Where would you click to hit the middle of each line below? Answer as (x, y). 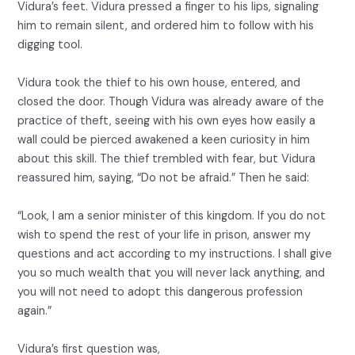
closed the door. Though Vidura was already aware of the (171, 102)
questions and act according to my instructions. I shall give (175, 254)
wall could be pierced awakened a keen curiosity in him (164, 140)
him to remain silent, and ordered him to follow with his (166, 26)
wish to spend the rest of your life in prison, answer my (164, 235)
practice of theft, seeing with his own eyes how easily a (167, 121)
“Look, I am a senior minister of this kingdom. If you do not (172, 216)
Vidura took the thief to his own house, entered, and (159, 83)
